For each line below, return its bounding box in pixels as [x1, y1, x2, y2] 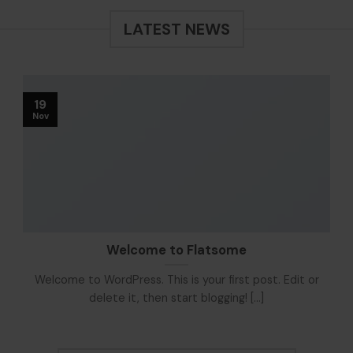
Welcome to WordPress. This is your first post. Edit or [34, 273, 319, 288]
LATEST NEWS [123, 19, 230, 40]
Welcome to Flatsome [106, 242, 247, 259]
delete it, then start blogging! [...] [89, 291, 264, 306]
